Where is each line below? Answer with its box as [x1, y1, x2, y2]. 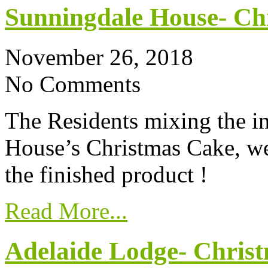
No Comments [5, 71, 141, 98]
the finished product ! [5, 162, 208, 188]
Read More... [5, 198, 127, 224]
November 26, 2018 [5, 44, 193, 71]
